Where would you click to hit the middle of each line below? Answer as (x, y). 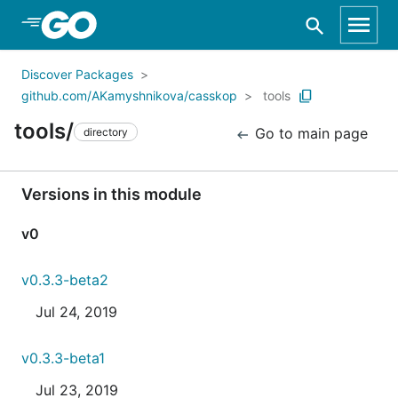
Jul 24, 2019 (76, 312)
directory (106, 131)
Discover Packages (77, 74)
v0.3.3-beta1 (63, 358)
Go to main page (309, 133)
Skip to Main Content (107, 24)
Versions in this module (111, 194)
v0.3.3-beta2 (65, 280)
